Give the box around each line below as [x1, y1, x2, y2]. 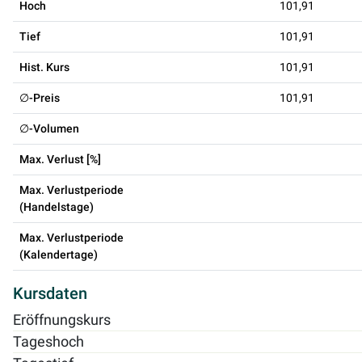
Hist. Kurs [19, 60, 69, 74]
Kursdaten [13, 283, 87, 303]
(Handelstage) [19, 200, 94, 213]
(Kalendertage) [19, 247, 98, 261]
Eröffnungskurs [13, 311, 111, 328]
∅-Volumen [19, 121, 79, 135]
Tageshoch [13, 333, 84, 350]
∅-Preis [19, 90, 60, 104]
